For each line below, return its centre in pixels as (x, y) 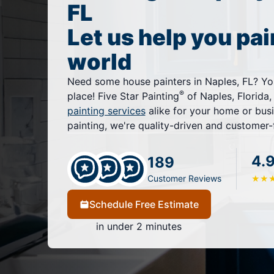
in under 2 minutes (139, 227)
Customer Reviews (184, 179)
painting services (106, 111)
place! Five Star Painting (123, 96)
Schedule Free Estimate (144, 205)
